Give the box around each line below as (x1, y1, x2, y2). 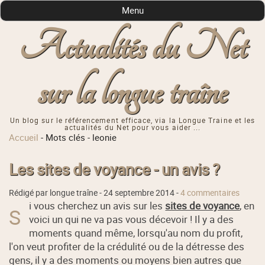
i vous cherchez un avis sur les (29, 198, 166, 212)
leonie (92, 131, 117, 144)
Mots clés (46, 131, 86, 144)
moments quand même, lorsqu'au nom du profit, (29, 225, 243, 240)
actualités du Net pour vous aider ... (64, 122, 201, 133)
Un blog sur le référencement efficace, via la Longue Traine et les (9, 115, 256, 126)
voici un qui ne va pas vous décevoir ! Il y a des (29, 212, 234, 226)
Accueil (9, 131, 39, 144)
